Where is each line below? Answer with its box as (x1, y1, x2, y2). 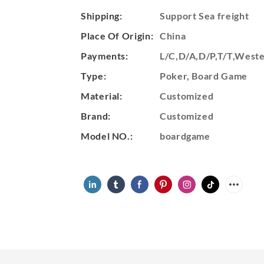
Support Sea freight (160, 9, 249, 21)
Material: (81, 90, 123, 101)
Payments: (81, 49, 128, 61)
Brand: (81, 110, 111, 121)
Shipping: (81, 9, 123, 21)
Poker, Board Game (160, 70, 247, 81)
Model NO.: (81, 130, 133, 141)
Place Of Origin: (81, 29, 154, 41)
